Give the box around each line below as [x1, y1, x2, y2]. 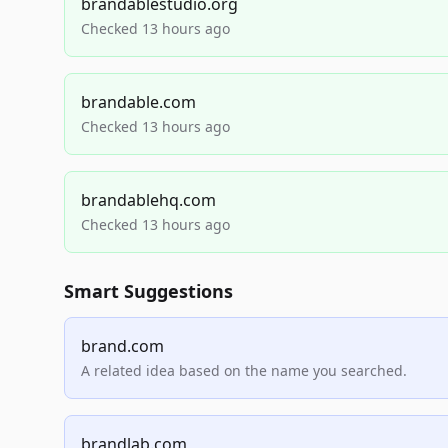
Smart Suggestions [64, 279, 233, 303]
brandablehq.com [81, 189, 216, 211]
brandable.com [81, 91, 196, 113]
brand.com [81, 335, 164, 357]
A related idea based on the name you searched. [81, 361, 407, 380]
